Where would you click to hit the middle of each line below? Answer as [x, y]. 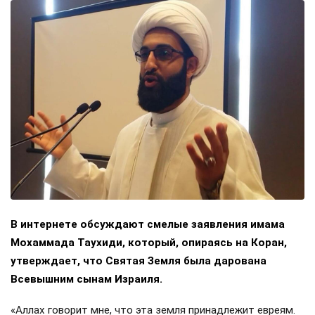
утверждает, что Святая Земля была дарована [139, 261]
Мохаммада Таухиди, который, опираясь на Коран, [149, 242]
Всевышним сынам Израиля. [86, 279]
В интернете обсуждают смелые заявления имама [148, 224]
